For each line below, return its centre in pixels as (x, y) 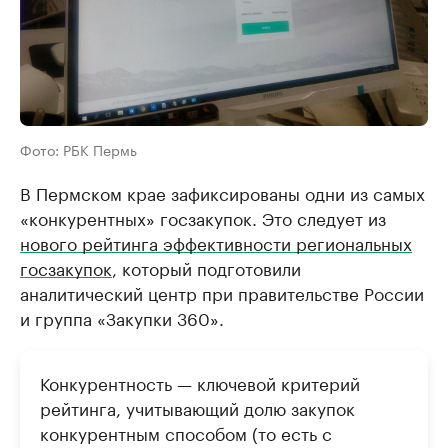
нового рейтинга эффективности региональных (216, 241)
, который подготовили (206, 266)
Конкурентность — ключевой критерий (200, 381)
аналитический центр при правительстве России (222, 291)
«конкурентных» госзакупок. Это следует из (203, 216)
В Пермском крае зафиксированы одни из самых (222, 191)
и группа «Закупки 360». (122, 316)
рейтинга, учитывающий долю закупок (197, 406)
